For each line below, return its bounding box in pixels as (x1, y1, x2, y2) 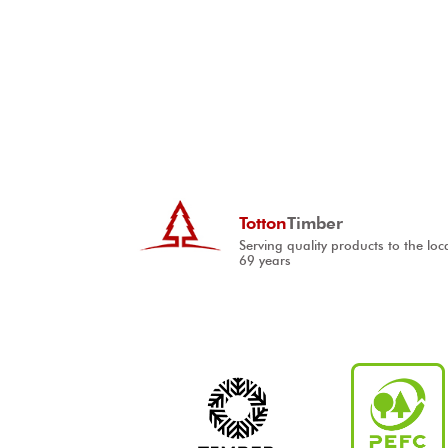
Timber (287, 213, 344, 234)
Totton (239, 213, 288, 234)
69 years (239, 253, 292, 269)
